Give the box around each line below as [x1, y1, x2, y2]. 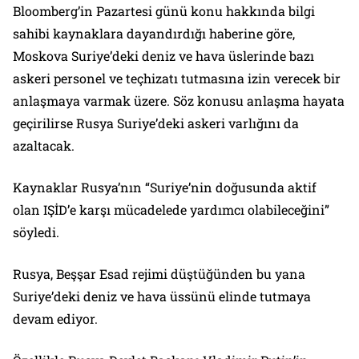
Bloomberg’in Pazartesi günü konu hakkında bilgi [13, 2, 315, 20]
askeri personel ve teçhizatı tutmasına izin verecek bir [13, 70, 341, 87]
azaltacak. [13, 137, 75, 155]
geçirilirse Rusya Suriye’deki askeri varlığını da [13, 115, 299, 132]
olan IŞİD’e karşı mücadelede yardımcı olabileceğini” [13, 201, 329, 219]
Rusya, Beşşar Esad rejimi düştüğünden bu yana [13, 265, 305, 283]
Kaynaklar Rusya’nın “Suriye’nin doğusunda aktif [13, 179, 317, 196]
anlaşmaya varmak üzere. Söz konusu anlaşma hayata [13, 92, 345, 110]
